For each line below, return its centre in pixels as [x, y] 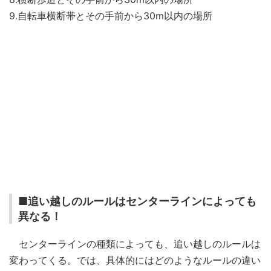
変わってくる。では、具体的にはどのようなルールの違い [135, 260]
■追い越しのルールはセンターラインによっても [137, 201]
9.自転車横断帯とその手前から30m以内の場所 [111, 15]
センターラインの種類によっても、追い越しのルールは [135, 243]
